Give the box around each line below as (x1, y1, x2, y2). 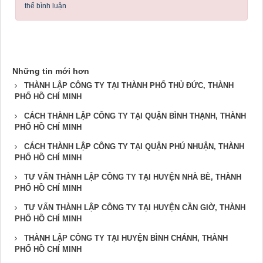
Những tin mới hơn (12, 66, 89, 76)
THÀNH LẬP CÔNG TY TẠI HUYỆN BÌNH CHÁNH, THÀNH (24, 233, 228, 242)
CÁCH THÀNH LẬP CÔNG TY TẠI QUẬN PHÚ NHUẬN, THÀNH (24, 141, 244, 151)
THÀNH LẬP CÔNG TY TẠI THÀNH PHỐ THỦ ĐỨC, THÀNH (24, 80, 234, 90)
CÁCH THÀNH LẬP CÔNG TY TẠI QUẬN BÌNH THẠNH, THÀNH (24, 111, 246, 120)
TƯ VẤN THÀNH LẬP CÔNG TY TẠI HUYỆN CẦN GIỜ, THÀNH (24, 203, 245, 212)
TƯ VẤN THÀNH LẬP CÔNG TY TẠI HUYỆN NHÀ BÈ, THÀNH (24, 172, 241, 181)
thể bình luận (25, 1, 66, 10)
